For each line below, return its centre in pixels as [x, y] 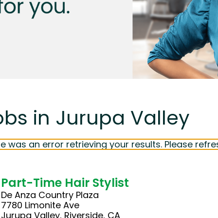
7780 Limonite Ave [40, 205]
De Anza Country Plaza [50, 195]
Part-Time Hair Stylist [65, 182]
